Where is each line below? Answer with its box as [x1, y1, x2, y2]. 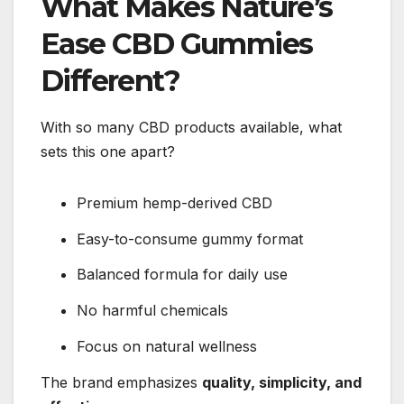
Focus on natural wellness [77, 337, 257, 356]
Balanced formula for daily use [77, 265, 288, 284]
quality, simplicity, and [202, 372, 362, 391]
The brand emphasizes [41, 372, 202, 391]
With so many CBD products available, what [41, 117, 342, 136]
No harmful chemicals [77, 301, 228, 320]
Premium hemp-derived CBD [77, 193, 272, 212]
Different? [41, 62, 179, 98]
